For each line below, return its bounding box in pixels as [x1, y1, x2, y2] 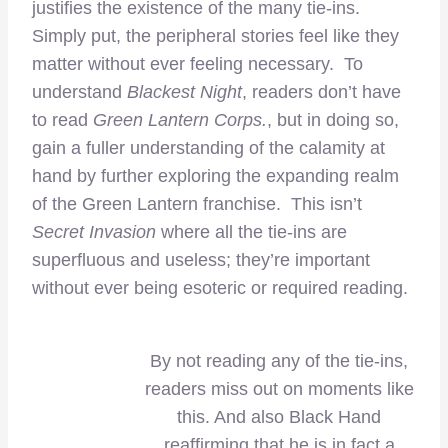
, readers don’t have [242, 82, 401, 103]
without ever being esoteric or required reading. [32, 278, 408, 299]
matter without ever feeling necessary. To [32, 54, 363, 75]
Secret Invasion [32, 222, 156, 243]
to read [32, 110, 93, 131]
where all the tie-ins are [156, 222, 347, 243]
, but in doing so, [267, 110, 399, 131]
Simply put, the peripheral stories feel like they [32, 26, 399, 47]
